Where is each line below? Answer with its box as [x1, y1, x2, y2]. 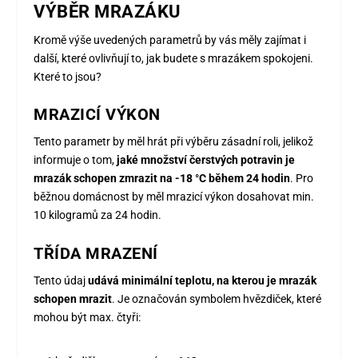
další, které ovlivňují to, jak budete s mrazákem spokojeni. [34, 51, 314, 65]
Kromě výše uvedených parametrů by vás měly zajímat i [34, 33, 307, 46]
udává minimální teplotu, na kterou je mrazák [88, 273, 317, 287]
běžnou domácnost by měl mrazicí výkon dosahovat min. [34, 190, 315, 204]
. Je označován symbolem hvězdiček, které [112, 292, 322, 305]
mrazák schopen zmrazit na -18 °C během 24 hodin [34, 172, 291, 185]
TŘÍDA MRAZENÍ [34, 243, 158, 263]
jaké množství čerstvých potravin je [117, 153, 296, 167]
